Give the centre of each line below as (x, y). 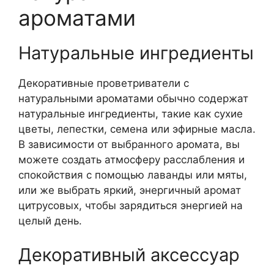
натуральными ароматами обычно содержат (133, 98)
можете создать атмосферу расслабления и (131, 160)
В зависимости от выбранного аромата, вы (129, 144)
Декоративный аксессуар (129, 254)
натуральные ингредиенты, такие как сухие (131, 114)
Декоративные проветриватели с (104, 83)
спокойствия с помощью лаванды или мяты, (133, 175)
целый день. (50, 221)
